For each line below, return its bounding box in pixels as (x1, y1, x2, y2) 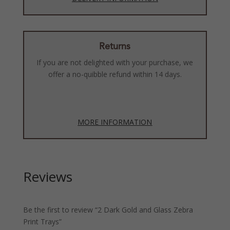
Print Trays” (23, 217, 62, 227)
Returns (99, 42, 131, 52)
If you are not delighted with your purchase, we (36, 57, 194, 68)
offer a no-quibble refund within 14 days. (48, 69, 182, 80)
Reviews (23, 167, 72, 186)
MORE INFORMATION (78, 117, 152, 127)
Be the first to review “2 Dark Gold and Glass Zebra (23, 205, 193, 215)
